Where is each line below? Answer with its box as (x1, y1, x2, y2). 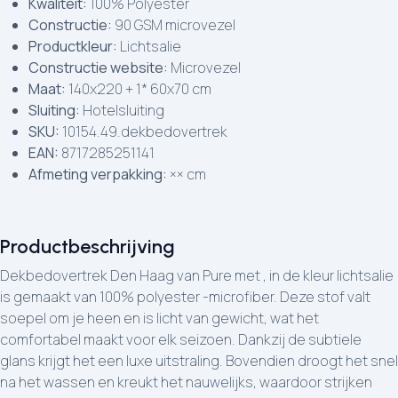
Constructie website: (28, 58, 168, 77)
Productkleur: (28, 36, 117, 56)
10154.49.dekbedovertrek (60, 122, 227, 141)
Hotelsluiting (80, 100, 164, 120)
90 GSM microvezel (112, 15, 235, 35)
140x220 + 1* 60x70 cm (66, 79, 211, 99)
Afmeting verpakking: (28, 164, 167, 184)
